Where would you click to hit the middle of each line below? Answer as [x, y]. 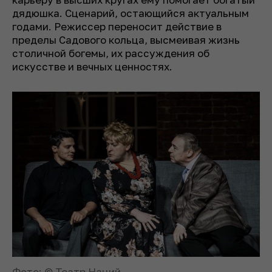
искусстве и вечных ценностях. [92, 66]
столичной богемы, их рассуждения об [111, 53]
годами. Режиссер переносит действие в [117, 26]
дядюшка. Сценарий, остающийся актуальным [131, 13]
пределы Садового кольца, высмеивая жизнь [126, 39]
